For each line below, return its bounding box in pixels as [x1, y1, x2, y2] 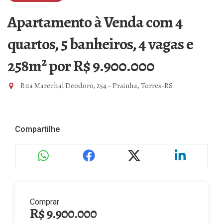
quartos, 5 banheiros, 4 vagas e [7, 33, 193, 55]
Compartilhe [15, 124, 60, 134]
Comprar [30, 197, 59, 207]
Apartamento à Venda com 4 [7, 11, 183, 33]
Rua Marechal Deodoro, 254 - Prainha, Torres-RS [19, 81, 173, 91]
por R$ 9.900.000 [49, 55, 154, 77]
